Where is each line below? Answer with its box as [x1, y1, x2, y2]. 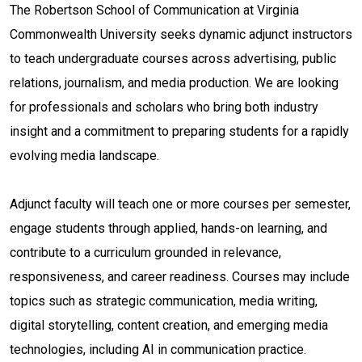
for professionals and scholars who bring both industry [10, 99, 318, 116]
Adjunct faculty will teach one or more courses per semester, [10, 196, 351, 213]
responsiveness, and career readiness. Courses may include [10, 269, 350, 285]
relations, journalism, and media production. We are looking [10, 75, 339, 91]
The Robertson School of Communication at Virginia [10, 2, 299, 19]
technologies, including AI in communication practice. [10, 342, 306, 358]
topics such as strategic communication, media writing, [10, 293, 318, 309]
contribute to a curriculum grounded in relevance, [10, 245, 281, 261]
